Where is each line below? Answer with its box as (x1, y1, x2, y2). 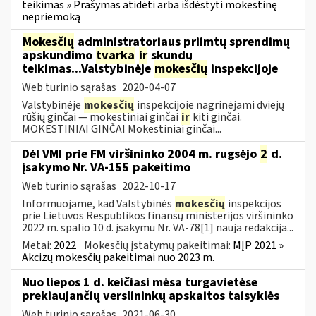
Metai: (22, 237, 54, 253)
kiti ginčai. (190, 109, 242, 125)
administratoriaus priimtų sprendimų (75, 32, 290, 51)
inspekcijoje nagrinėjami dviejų (135, 97, 284, 113)
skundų (148, 46, 193, 64)
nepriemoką (22, 8, 80, 25)
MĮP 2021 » (233, 237, 284, 253)
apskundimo (22, 46, 95, 64)
